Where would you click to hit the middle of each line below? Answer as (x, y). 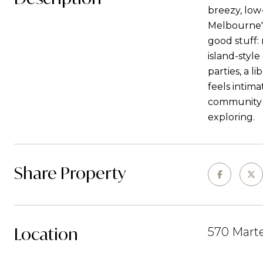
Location (46, 234)
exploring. (231, 117)
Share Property (70, 173)
